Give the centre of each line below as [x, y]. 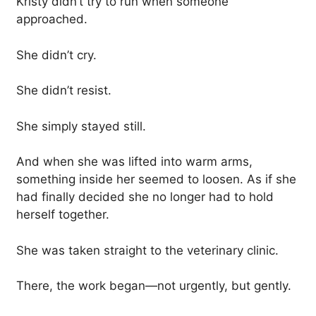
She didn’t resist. [64, 91]
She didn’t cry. [56, 55]
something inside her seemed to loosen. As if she [156, 180]
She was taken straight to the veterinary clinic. [147, 250]
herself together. [63, 215]
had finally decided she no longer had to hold [145, 197]
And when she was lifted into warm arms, [134, 162]
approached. [52, 19]
